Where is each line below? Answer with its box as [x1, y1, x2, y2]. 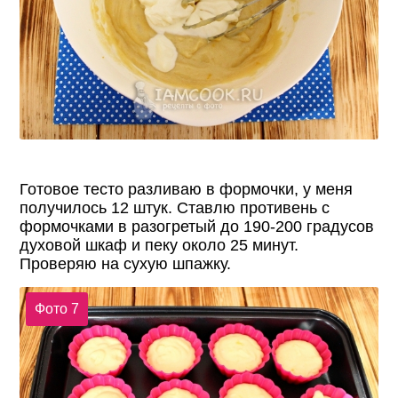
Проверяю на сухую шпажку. [20, 254, 232, 273]
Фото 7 [34, 301, 79, 317]
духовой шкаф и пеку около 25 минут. [20, 235, 299, 254]
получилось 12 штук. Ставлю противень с [20, 198, 330, 217]
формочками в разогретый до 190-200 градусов [20, 217, 375, 235]
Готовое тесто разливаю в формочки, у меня [20, 179, 354, 198]
